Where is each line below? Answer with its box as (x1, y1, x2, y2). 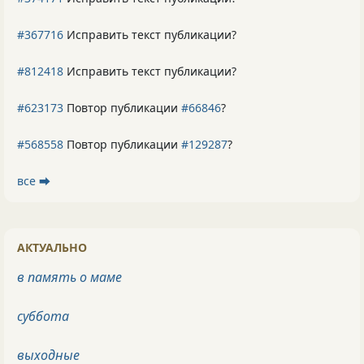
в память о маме (17, 267, 122, 286)
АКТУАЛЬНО (17, 239, 87, 255)
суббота (17, 306, 69, 325)
